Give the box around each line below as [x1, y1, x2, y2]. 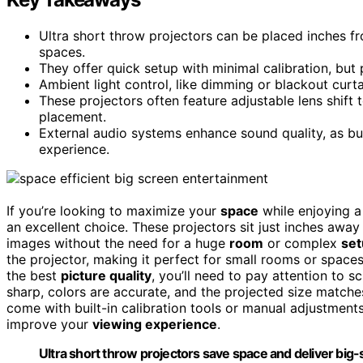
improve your [6, 315, 92, 332]
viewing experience [92, 315, 217, 332]
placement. [39, 108, 106, 125]
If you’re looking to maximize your [6, 202, 220, 219]
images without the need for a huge [6, 234, 229, 251]
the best [6, 267, 61, 284]
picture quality [61, 267, 152, 284]
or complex [263, 234, 341, 251]
